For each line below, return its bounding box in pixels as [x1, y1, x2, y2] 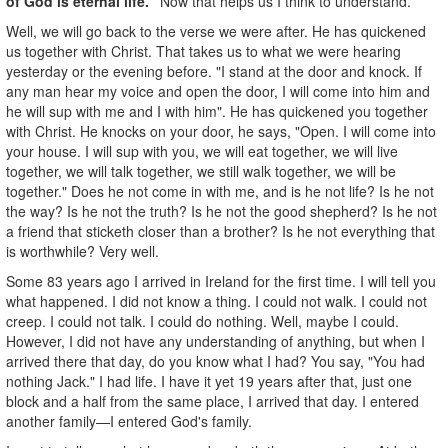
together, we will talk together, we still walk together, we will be [6, 160, 396, 181]
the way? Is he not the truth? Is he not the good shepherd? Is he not [6, 200, 437, 221]
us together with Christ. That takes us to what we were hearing [6, 40, 401, 61]
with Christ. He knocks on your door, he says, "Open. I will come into [6, 120, 436, 141]
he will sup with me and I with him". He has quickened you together [6, 100, 428, 121]
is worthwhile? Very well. [6, 240, 159, 261]
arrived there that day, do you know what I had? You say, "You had [6, 350, 425, 371]
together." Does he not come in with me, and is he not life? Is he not [6, 180, 434, 201]
